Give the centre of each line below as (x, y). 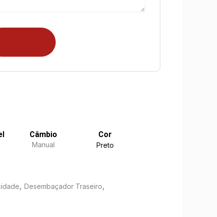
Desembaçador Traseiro (63, 186)
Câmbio (44, 134)
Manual (44, 144)
